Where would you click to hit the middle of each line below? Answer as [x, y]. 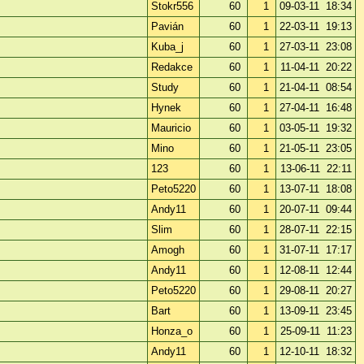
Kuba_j [167, 46]
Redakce [172, 67]
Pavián [167, 26]
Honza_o [172, 331]
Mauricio [171, 128]
